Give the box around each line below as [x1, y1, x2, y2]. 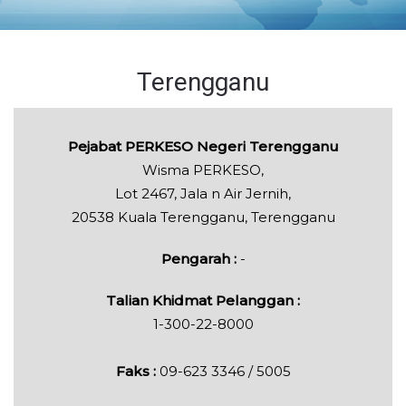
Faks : [115, 362, 159, 381]
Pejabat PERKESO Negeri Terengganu [67, 138, 339, 156]
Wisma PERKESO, [142, 161, 264, 179]
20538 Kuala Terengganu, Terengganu [71, 208, 335, 227]
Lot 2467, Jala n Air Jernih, [115, 185, 291, 203]
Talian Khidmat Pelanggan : [106, 292, 300, 310]
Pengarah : [160, 250, 237, 268]
